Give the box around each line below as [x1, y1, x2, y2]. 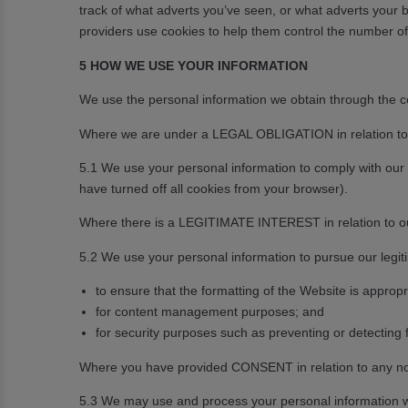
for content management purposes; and [96, 304, 324, 320]
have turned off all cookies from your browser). [79, 180, 348, 196]
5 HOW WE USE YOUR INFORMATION [79, 57, 308, 73]
